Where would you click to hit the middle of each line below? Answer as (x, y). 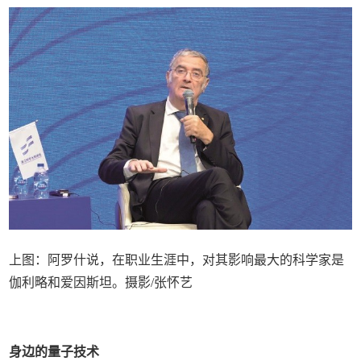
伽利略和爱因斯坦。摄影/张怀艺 (101, 283)
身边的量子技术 (54, 352)
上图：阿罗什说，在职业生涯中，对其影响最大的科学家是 (177, 260)
